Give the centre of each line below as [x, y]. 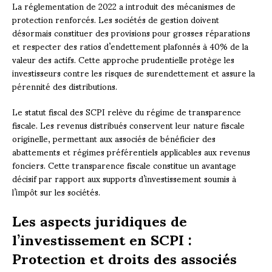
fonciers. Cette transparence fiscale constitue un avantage [124, 165]
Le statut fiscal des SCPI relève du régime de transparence [127, 111]
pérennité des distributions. [65, 86]
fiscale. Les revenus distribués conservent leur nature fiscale [128, 124]
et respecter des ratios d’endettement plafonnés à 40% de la [130, 46]
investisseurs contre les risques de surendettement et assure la [134, 72]
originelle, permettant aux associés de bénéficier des [114, 138]
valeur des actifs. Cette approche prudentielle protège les [123, 59]
